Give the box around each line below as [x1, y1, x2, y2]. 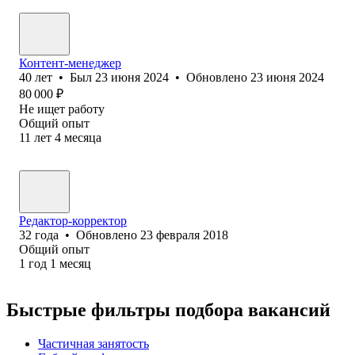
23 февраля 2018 [140, 227, 228, 242]
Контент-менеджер [19, 55, 121, 70]
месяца [64, 130, 101, 144]
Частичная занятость [38, 336, 149, 350]
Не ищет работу [19, 101, 105, 116]
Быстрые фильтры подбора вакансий [6, 299, 330, 320]
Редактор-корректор [19, 213, 127, 227]
